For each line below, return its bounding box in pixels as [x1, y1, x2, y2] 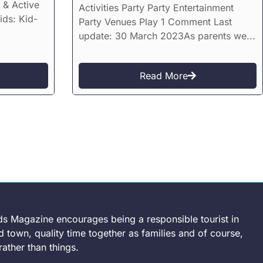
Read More [139, 70, 188, 82]
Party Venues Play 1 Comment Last [79, 16, 232, 28]
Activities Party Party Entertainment [79, 2, 234, 14]
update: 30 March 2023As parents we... [79, 30, 256, 42]
